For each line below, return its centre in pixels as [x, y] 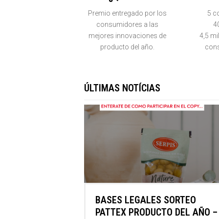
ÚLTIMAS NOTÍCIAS [122, 88]
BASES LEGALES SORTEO [146, 200]
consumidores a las [127, 25]
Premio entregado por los [127, 13]
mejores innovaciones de [127, 36]
